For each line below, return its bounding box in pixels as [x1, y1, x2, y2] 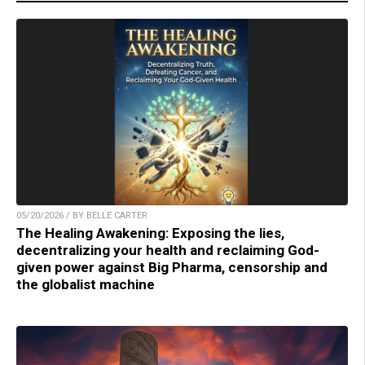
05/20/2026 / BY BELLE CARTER [16, 209, 147, 221]
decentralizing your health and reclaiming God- [16, 241, 319, 258]
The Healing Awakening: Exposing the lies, [16, 224, 284, 241]
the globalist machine [16, 275, 155, 292]
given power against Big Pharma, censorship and [16, 258, 328, 275]
